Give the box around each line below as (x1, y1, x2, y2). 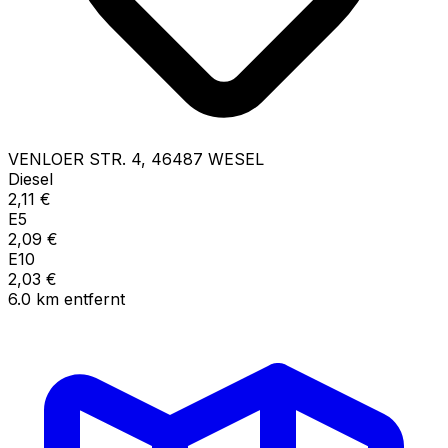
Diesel (8, 168, 53, 189)
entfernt (64, 288, 125, 309)
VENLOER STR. (8, 148, 126, 169)
